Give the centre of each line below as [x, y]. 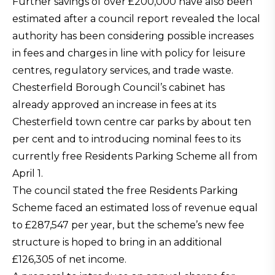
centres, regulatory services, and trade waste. [123, 70]
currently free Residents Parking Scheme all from [135, 156]
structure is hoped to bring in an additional [117, 242]
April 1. [28, 173]
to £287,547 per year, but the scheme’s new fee [128, 225]
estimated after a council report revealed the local [136, 19]
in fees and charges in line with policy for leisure [129, 53]
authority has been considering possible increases [133, 36]
